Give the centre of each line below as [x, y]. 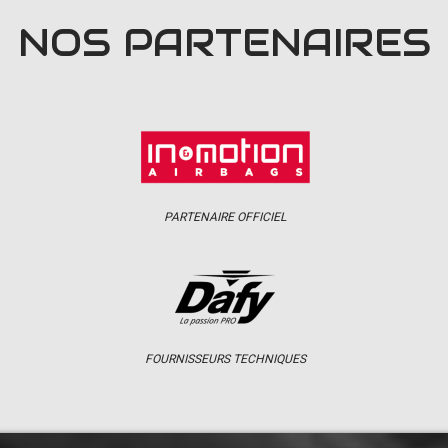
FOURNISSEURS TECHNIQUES [225, 359]
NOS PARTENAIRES [224, 43]
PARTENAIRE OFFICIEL [225, 217]
